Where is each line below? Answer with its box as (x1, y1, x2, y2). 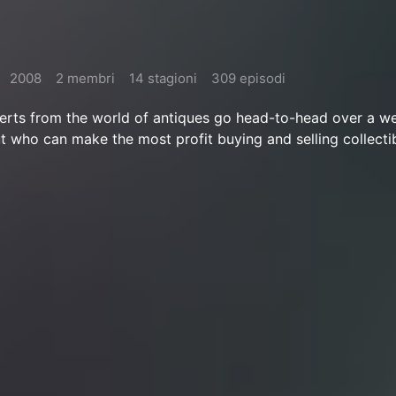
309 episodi (211, 70, 286, 87)
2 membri (56, 70, 115, 87)
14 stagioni (129, 70, 197, 87)
